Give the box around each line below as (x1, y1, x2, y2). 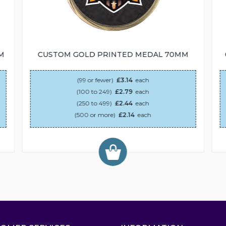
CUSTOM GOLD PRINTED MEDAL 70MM (37, 50, 189, 59)
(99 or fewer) (77, 76, 114, 84)
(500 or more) (74, 111, 116, 119)
